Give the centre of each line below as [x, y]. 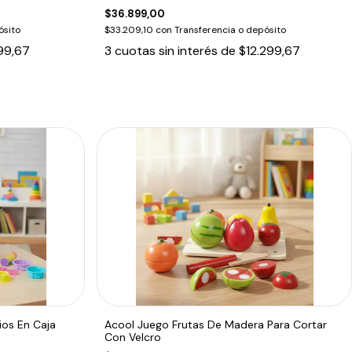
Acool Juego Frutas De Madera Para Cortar [216, 324]
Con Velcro [133, 337]
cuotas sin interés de [177, 50]
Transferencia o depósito [231, 29]
